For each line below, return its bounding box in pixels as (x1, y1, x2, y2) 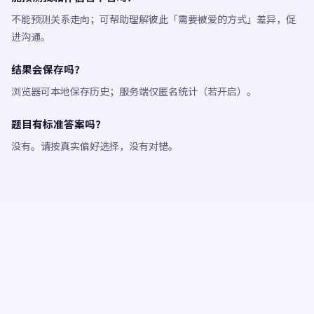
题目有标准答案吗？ (11, 116, 106, 131)
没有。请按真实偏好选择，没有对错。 (11, 139, 178, 153)
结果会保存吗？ (11, 62, 85, 76)
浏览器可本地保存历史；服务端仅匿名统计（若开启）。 (11, 84, 257, 98)
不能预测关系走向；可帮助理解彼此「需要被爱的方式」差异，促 (11, 12, 296, 26)
